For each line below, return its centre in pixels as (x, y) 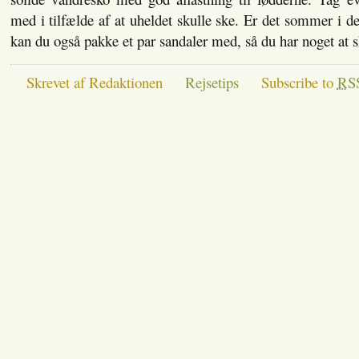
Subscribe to (299, 82)
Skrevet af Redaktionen (94, 82)
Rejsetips (212, 82)
